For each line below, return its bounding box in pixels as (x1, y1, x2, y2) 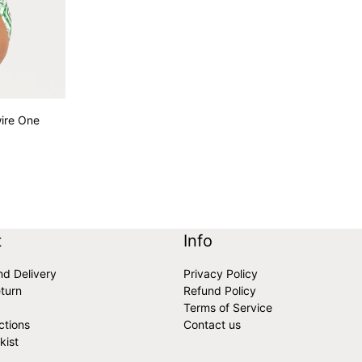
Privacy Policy (183, 267, 259, 281)
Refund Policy (183, 284, 257, 298)
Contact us (183, 318, 242, 332)
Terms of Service (183, 301, 273, 315)
